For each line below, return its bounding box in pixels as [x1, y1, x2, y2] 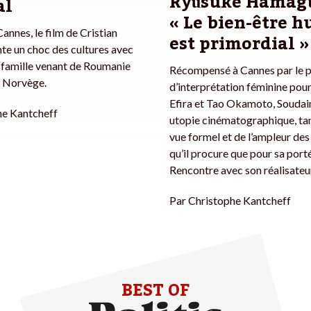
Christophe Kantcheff [188, 194, 291, 208]
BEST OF [121, 274, 190, 308]
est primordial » [169, 27, 309, 62]
